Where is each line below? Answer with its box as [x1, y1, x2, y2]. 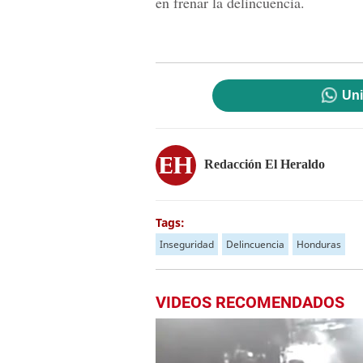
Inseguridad [160, 237, 214, 251]
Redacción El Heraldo [204, 156, 325, 171]
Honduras [297, 237, 341, 251]
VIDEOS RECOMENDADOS [156, 293, 344, 312]
